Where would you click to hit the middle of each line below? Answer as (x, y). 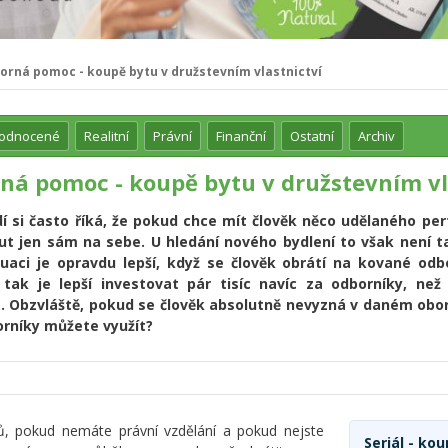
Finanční (241, 136)
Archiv (376, 136)
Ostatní (312, 136)
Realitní (106, 136)
